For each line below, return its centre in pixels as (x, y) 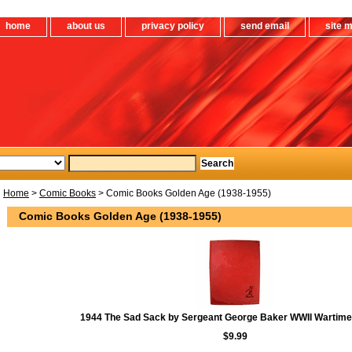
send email (265, 26)
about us (86, 26)
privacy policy (173, 26)
